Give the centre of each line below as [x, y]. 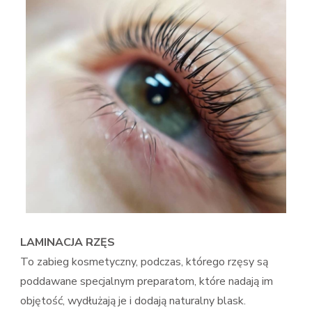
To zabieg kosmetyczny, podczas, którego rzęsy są [144, 262]
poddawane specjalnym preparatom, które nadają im [147, 281]
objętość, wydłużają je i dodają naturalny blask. [133, 301]
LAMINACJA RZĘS [68, 242]
